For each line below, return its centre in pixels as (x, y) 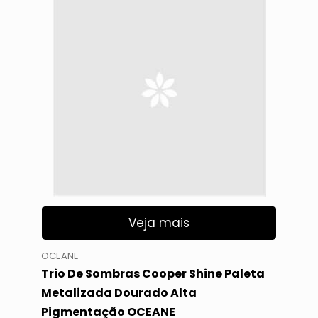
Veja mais (159, 223)
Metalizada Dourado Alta (119, 293)
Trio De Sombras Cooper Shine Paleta (153, 274)
